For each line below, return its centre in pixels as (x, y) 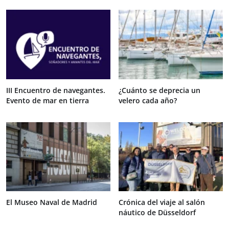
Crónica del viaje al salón (162, 202)
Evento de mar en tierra (48, 100)
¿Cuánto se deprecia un (159, 90)
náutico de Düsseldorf (157, 213)
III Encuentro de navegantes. (56, 90)
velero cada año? (148, 100)
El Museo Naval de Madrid (52, 202)
